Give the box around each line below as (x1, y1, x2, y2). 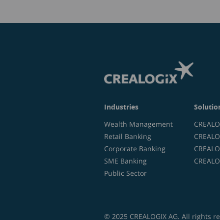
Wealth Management (104, 119, 173, 129)
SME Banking (104, 156, 147, 165)
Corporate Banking (104, 144, 165, 153)
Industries (104, 102, 138, 111)
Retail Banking (104, 132, 151, 141)
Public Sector (104, 168, 147, 178)
